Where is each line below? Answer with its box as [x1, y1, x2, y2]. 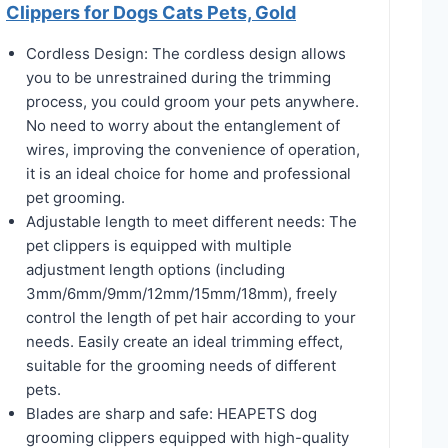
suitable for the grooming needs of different [26, 355, 336, 375]
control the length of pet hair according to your [26, 307, 356, 327]
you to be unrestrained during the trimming [26, 67, 331, 87]
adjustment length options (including [26, 259, 285, 279]
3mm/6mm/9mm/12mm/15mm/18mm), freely [26, 283, 337, 303]
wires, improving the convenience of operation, [26, 139, 360, 159]
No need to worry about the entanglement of [26, 115, 340, 135]
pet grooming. [26, 187, 125, 207]
